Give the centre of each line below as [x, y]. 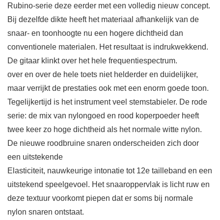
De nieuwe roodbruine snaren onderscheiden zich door [103, 143]
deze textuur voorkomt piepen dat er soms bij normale [100, 198]
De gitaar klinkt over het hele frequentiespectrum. [92, 61]
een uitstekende [35, 157]
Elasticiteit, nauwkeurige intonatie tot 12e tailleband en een [110, 171]
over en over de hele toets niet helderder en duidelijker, [103, 74]
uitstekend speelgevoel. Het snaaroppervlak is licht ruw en [109, 184]
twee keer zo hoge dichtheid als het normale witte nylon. [105, 129]
